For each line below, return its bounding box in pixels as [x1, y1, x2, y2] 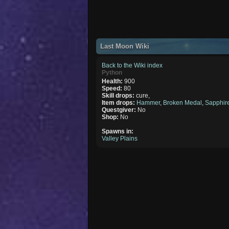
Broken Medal [163, 99, 202, 106]
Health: [102, 77, 125, 85]
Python [102, 68, 123, 76]
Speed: [102, 84, 124, 92]
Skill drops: [102, 91, 136, 99]
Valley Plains [102, 134, 138, 142]
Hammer [136, 99, 161, 106]
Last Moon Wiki [100, 42, 150, 50]
